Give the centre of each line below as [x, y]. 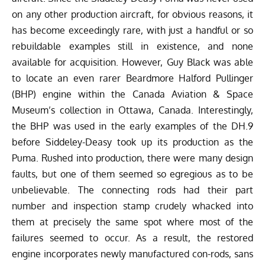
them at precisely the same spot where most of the [132, 222]
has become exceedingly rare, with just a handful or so [132, 30]
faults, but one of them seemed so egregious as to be [132, 174]
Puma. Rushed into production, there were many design [132, 158]
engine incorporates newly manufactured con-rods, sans [132, 254]
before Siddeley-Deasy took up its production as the [132, 142]
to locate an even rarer [69, 78]
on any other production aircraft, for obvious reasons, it [132, 14]
